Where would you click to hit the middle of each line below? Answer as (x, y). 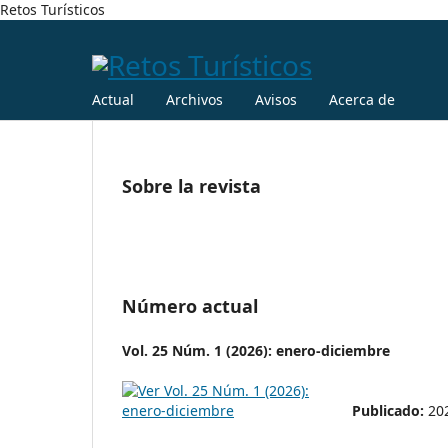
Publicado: (390, 410)
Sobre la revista (191, 185)
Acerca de (362, 99)
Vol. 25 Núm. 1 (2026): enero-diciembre (256, 350)
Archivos (194, 99)
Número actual (190, 305)
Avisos (276, 99)
